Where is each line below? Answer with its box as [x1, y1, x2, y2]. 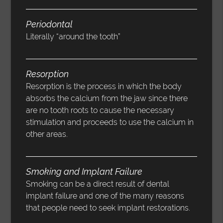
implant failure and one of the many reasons [26, 191, 185, 201]
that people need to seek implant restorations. [26, 203, 191, 213]
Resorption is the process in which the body [26, 82, 182, 92]
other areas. [26, 129, 68, 139]
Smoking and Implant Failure [26, 166, 143, 177]
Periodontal [26, 19, 73, 30]
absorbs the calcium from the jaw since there [26, 94, 188, 104]
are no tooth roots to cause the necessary [26, 106, 175, 115]
